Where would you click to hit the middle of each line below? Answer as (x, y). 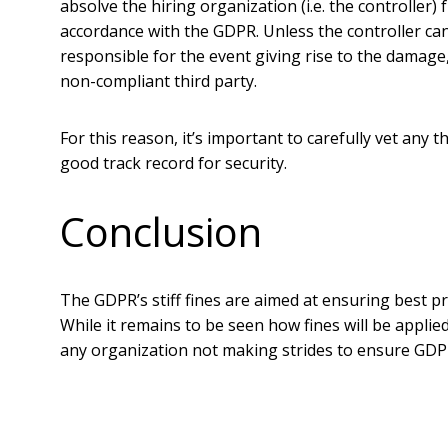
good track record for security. (173, 163)
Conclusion (161, 231)
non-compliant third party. (158, 81)
